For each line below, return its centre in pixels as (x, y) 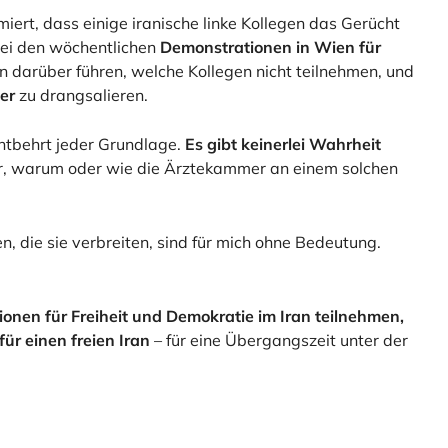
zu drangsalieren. (82, 94)
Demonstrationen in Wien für (271, 46)
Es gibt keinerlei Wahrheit (283, 144)
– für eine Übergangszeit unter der (279, 339)
